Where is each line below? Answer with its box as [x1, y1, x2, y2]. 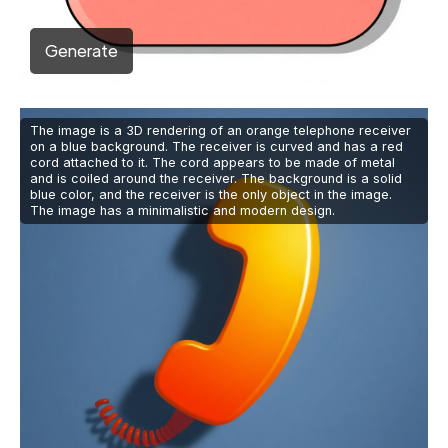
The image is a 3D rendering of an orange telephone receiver [30, 123, 411, 139]
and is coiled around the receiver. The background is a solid [30, 171, 402, 187]
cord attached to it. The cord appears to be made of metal [30, 155, 395, 171]
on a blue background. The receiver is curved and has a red [30, 139, 403, 155]
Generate [45, 40, 118, 62]
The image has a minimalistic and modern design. [30, 203, 335, 219]
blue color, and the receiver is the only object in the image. [30, 187, 392, 203]
